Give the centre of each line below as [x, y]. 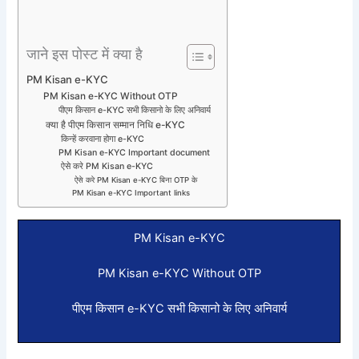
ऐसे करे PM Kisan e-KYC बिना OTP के [134, 180]
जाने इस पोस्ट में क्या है [85, 54]
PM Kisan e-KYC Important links [131, 193]
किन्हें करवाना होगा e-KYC [101, 139]
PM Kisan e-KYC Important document [134, 153]
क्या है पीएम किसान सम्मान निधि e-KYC [115, 125]
